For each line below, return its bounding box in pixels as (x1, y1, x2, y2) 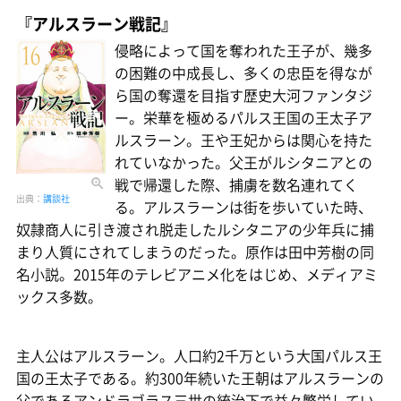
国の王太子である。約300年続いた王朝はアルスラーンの (16, 366, 384, 388)
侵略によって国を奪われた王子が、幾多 (115, 38, 372, 61)
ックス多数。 (16, 285, 102, 307)
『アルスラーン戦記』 (16, 11, 177, 36)
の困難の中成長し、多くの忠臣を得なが (115, 61, 372, 83)
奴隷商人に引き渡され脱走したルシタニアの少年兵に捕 (16, 218, 374, 240)
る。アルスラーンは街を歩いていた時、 (115, 195, 372, 218)
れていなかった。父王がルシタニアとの (115, 150, 372, 173)
